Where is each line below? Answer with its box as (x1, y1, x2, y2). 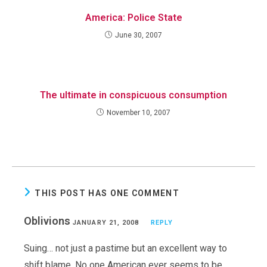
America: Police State (85, 12, 182, 23)
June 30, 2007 (115, 31, 162, 39)
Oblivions (24, 215, 73, 227)
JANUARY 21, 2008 (73, 219, 139, 226)
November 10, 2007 (107, 108, 170, 117)
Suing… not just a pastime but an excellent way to (24, 243, 227, 254)
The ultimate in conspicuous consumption (40, 89, 227, 101)
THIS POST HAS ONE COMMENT (35, 188, 179, 198)
